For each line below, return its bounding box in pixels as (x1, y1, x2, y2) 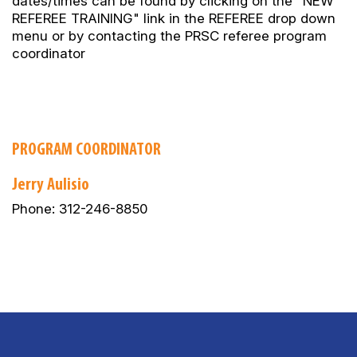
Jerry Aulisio (12, 174, 89, 195)
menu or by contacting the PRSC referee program (12, 27, 327, 44)
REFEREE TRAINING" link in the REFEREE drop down (12, 10, 335, 26)
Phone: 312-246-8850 (12, 200, 147, 217)
